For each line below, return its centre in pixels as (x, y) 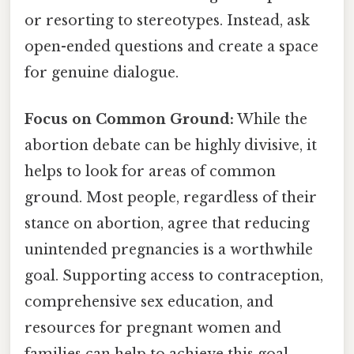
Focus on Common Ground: (129, 120)
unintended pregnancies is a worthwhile (169, 250)
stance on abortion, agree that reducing (167, 224)
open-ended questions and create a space (171, 47)
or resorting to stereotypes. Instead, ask (167, 21)
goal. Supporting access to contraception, (174, 276)
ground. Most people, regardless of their (171, 198)
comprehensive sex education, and (149, 302)
